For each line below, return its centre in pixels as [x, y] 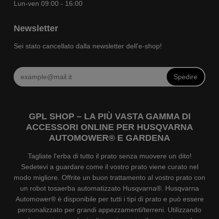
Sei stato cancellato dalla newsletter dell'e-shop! [88, 46]
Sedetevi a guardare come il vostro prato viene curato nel [109, 167]
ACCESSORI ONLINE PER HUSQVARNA [109, 127]
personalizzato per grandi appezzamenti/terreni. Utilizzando [109, 210]
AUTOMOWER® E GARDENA [109, 138]
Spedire [186, 77]
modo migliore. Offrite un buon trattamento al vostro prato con [109, 178]
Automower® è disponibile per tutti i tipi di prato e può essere [109, 199]
